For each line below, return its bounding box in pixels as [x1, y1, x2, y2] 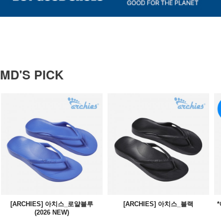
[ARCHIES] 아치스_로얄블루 [10, 200, 94, 208]
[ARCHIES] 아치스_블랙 [123, 200, 194, 208]
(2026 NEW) [35, 208, 70, 216]
